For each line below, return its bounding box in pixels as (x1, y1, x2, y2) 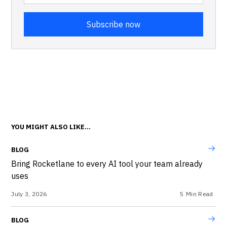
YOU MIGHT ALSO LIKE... (11, 123, 91, 132)
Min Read (186, 190, 213, 198)
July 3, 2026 (11, 190, 47, 198)
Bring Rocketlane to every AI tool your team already (11, 159, 203, 169)
